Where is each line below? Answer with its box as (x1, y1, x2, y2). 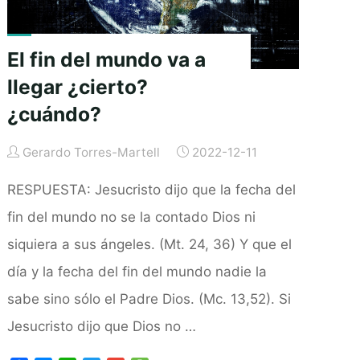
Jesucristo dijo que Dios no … (6, 317, 196, 334)
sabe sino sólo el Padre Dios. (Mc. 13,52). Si (6, 290, 291, 307)
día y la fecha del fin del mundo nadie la (6, 263, 267, 280)
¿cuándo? (6, 101, 101, 126)
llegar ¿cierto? (6, 74, 148, 99)
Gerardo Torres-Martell (22, 144, 161, 160)
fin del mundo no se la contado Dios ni (6, 208, 256, 225)
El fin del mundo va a (6, 47, 206, 72)
